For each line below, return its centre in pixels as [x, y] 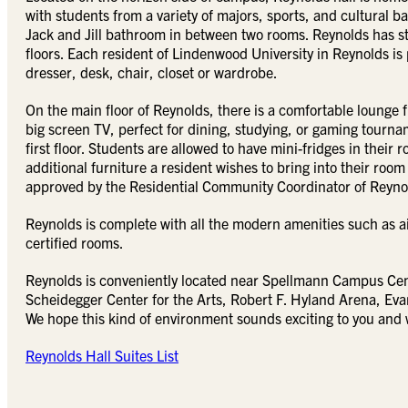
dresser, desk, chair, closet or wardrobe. [152, 72]
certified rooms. [75, 243]
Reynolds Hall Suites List [102, 356]
